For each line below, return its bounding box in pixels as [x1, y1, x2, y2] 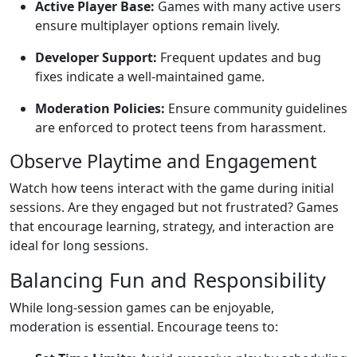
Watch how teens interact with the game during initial [10, 179, 334, 197]
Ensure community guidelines [165, 100, 347, 117]
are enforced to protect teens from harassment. [35, 119, 326, 136]
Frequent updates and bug [157, 49, 321, 66]
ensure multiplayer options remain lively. [35, 17, 280, 34]
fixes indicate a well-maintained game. [35, 68, 265, 85]
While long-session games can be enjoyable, [10, 299, 274, 316]
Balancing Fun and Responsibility [10, 266, 326, 293]
